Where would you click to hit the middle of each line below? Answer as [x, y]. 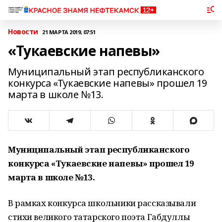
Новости [23, 31]
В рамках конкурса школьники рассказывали [102, 203]
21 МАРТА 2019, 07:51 [69, 32]
